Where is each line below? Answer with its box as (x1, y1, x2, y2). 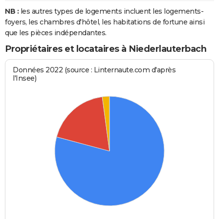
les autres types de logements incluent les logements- (19, 6, 203, 16)
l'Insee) (13, 74, 37, 83)
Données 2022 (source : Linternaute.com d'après (13, 66, 176, 75)
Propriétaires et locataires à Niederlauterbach (5, 43, 206, 54)
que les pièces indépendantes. (5, 28, 107, 37)
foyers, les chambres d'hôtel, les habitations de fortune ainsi (5, 17, 204, 26)
